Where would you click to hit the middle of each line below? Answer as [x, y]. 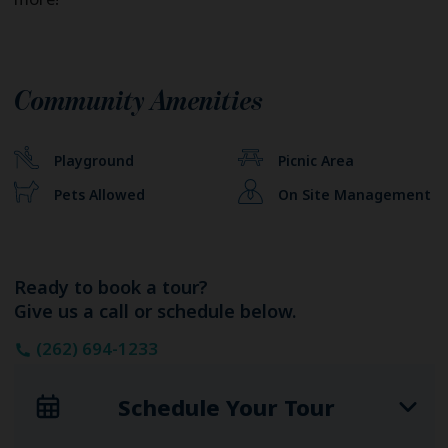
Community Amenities [138, 102]
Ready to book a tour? [110, 286]
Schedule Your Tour [226, 406]
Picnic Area [315, 160]
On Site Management [354, 194]
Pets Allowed [99, 194]
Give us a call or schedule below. [154, 310]
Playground [93, 160]
